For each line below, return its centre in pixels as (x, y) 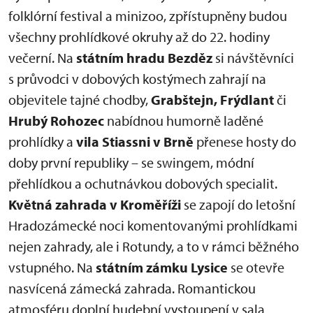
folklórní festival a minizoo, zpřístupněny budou (148, 16)
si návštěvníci (255, 58)
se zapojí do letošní (240, 204)
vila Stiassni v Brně (133, 141)
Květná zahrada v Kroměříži (96, 204)
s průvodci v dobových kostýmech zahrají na (137, 79)
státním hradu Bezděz (146, 58)
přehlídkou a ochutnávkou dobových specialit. (143, 183)
